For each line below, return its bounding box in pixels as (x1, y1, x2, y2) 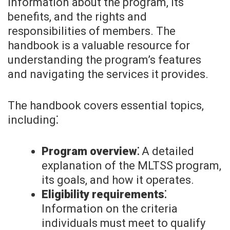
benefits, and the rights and (8, 10, 147, 24)
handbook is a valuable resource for (8, 39, 190, 52)
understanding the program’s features (8, 53, 201, 67)
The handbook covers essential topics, (8, 99, 204, 112)
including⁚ (8, 113, 59, 127)
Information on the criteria (42, 202, 178, 216)
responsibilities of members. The (8, 25, 176, 38)
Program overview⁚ (42, 145, 139, 158)
